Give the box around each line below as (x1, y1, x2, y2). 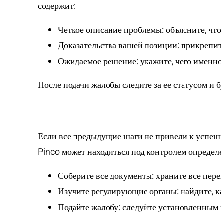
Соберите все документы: (58, 169, 154, 183)
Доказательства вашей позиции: (58, 39, 179, 52)
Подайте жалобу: (58, 201, 120, 214)
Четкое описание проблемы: (58, 23, 164, 37)
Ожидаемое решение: (58, 55, 138, 68)
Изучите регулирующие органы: (58, 185, 179, 198)
